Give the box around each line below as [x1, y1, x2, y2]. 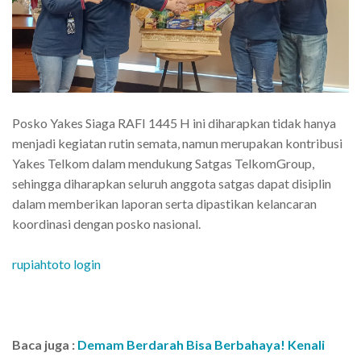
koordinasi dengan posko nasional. [12, 216, 201, 232]
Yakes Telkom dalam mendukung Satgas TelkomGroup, [12, 156, 314, 172]
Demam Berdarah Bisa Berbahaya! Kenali [77, 337, 325, 353]
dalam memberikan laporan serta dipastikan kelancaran [12, 196, 317, 212]
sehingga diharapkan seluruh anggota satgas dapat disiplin [12, 176, 331, 192]
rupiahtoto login [12, 256, 101, 272]
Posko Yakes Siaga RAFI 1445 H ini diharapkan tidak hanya [12, 115, 336, 131]
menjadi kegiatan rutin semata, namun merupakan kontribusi [12, 135, 342, 151]
